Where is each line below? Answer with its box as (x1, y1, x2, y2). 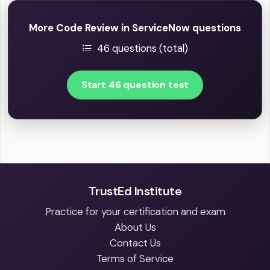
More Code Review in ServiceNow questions (29, 21, 241, 35)
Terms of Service (96, 252, 174, 266)
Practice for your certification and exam (45, 205, 225, 219)
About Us (114, 221, 156, 234)
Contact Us (109, 236, 161, 250)
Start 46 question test (81, 78, 189, 92)
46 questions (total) (97, 42, 188, 55)
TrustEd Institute (88, 183, 182, 199)
